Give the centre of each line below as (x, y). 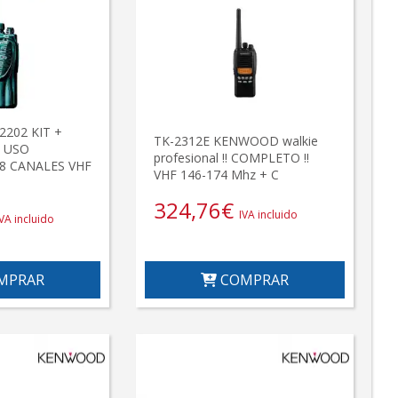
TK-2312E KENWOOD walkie (236, 140)
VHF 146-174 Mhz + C (217, 174)
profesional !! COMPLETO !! (232, 157)
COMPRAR (253, 280)
